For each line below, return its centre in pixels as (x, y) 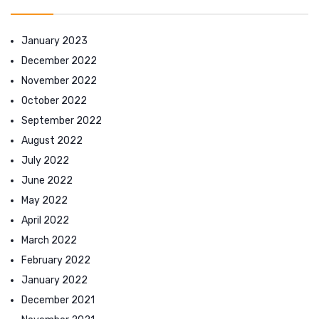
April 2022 (45, 220)
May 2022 (45, 200)
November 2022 (59, 80)
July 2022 (45, 160)
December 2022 (59, 61)
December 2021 (58, 300)
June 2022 (47, 180)
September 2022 (62, 120)
